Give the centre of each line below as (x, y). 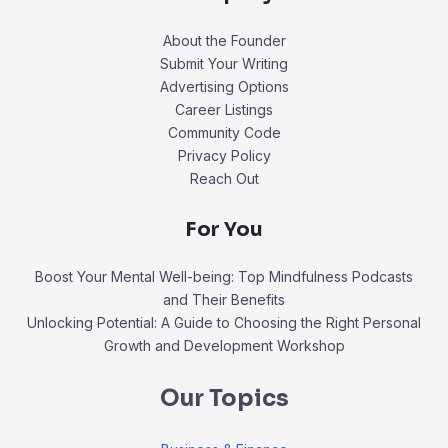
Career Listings (224, 109)
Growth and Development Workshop (224, 345)
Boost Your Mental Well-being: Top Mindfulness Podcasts (224, 276)
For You (224, 229)
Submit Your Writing (224, 63)
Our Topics (224, 398)
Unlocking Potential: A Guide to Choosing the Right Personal (224, 322)
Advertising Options (224, 86)
